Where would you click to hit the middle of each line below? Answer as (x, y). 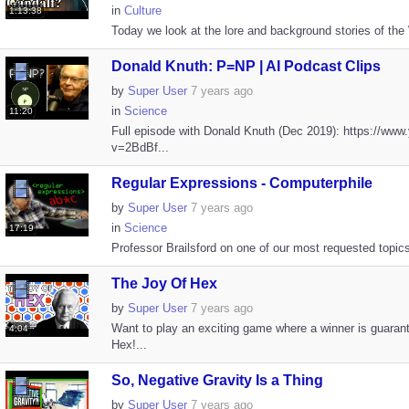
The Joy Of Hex (164, 283)
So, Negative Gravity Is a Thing (217, 380)
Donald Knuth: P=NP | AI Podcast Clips (246, 66)
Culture (142, 10)
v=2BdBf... (140, 147)
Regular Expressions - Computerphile (241, 183)
